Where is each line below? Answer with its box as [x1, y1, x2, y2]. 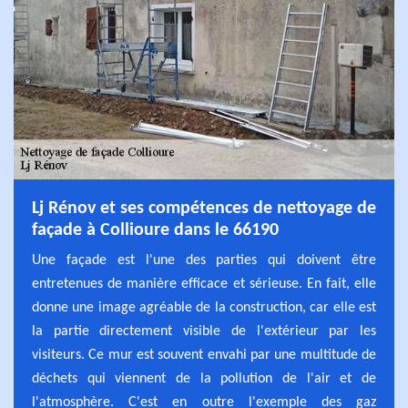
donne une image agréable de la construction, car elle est [32, 301, 376, 315]
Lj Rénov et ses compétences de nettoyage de [32, 199, 376, 218]
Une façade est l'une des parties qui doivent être [32, 253, 376, 268]
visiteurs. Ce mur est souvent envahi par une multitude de [32, 348, 376, 362]
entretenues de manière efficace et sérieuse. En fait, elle [32, 277, 376, 291]
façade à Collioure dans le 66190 [32, 221, 279, 240]
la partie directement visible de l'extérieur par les [32, 324, 376, 339]
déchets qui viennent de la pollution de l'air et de [32, 372, 376, 386]
